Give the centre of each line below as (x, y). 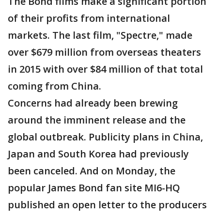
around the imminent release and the (97, 120)
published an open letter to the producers (107, 205)
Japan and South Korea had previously (98, 154)
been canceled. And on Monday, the (92, 171)
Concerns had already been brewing (93, 103)
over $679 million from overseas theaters (104, 52)
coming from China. (56, 86)
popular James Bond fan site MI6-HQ (94, 188)
